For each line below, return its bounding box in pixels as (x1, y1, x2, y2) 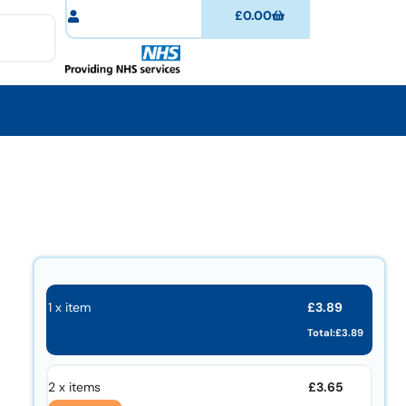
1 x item (47, 299, 91, 316)
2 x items (47, 379, 101, 396)
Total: (307, 325, 336, 339)
